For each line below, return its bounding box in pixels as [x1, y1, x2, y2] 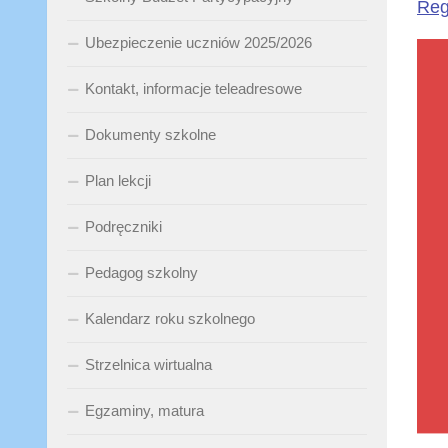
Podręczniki [85, 218, 162, 235]
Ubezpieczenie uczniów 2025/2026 [85, 34, 312, 51]
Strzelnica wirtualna [85, 356, 212, 373]
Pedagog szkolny [85, 264, 198, 281]
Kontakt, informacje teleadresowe [85, 80, 302, 97]
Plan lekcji [85, 172, 151, 189]
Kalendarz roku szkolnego [85, 310, 255, 327]
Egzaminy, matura [85, 402, 204, 419]
